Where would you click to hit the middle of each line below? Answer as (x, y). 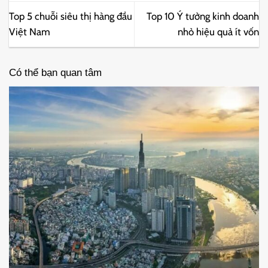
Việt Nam (30, 32)
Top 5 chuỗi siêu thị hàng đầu (71, 16)
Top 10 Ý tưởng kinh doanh (203, 16)
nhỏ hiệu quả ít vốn (218, 32)
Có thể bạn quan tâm (55, 73)
